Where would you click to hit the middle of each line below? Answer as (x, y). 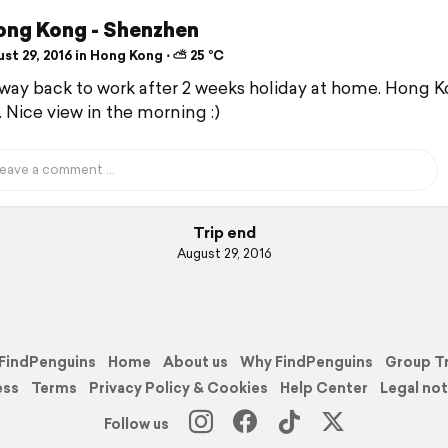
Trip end (224, 233)
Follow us (136, 423)
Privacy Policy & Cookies (178, 387)
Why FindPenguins (306, 361)
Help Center (324, 387)
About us (195, 361)
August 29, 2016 (224, 254)
